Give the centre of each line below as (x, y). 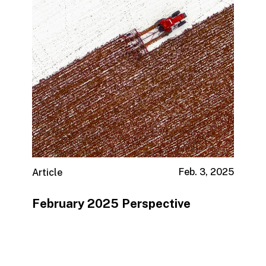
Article (47, 173)
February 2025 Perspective (111, 203)
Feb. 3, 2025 (207, 172)
